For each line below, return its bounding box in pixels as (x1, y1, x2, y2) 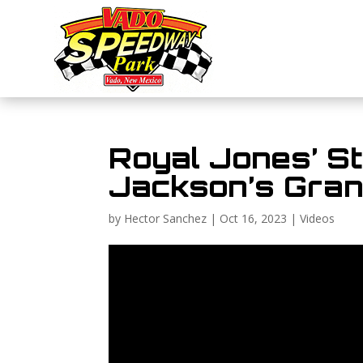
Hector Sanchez (124, 211, 207, 226)
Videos (300, 211, 335, 226)
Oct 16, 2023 (220, 211, 288, 226)
